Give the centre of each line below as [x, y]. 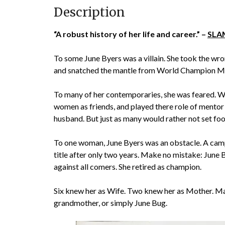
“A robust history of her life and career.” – [131, 34]
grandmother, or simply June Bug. [110, 203]
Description [89, 13]
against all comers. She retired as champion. [128, 167]
